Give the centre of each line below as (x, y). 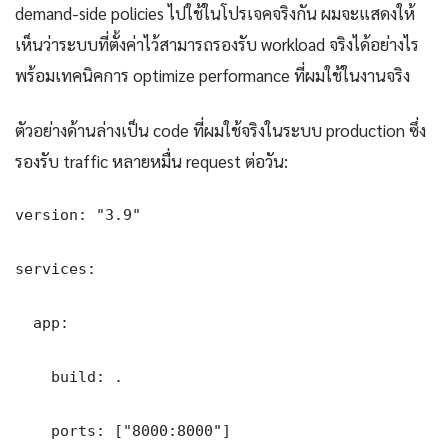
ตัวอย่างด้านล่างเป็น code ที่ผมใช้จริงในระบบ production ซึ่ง (220, 129)
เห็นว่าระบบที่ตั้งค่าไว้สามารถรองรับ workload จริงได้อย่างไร (217, 43)
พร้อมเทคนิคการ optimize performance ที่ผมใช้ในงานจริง (212, 74)
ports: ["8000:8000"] (123, 430)
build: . (69, 376)
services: (55, 268)
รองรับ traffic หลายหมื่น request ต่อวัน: (151, 160)
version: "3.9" (78, 214)
